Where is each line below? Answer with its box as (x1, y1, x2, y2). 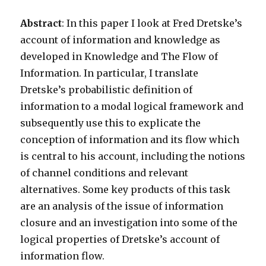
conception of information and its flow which (20, 134, 240, 145)
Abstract (20, 17, 62, 29)
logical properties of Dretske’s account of (20, 233, 220, 245)
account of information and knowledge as (20, 34, 221, 46)
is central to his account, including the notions (20, 150, 246, 162)
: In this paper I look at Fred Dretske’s (62, 17, 243, 29)
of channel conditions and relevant (20, 167, 189, 179)
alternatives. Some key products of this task (20, 183, 231, 195)
